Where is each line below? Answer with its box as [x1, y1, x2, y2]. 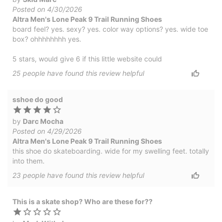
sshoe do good [12, 95, 63, 104]
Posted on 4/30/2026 [12, 4, 82, 13]
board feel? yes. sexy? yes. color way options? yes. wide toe [12, 24, 208, 33]
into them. [12, 156, 45, 165]
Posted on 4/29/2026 [12, 126, 82, 135]
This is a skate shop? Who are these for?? [12, 197, 153, 206]
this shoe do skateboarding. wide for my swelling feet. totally [12, 146, 209, 155]
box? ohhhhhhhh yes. [12, 34, 81, 43]
